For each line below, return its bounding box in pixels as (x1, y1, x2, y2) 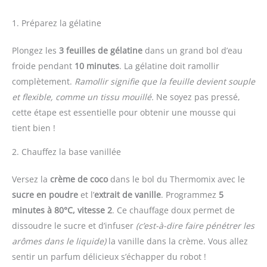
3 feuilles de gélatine (59, 44, 142, 56)
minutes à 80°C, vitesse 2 (12, 204, 112, 216)
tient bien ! (12, 122, 55, 133)
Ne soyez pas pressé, (154, 91, 240, 103)
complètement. (12, 75, 74, 87)
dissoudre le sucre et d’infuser (12, 219, 136, 231)
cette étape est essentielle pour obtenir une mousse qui (12, 106, 236, 118)
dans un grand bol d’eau (142, 44, 243, 56)
